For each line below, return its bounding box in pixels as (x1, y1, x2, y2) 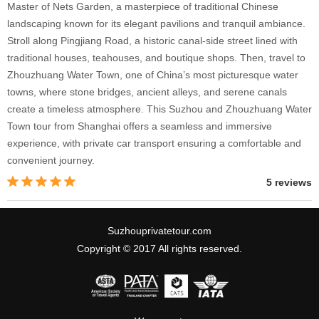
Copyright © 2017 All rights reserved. (77, 242, 242, 254)
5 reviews (266, 176, 312, 188)
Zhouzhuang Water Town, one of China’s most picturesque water (7, 68, 298, 80)
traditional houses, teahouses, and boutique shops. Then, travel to (7, 51, 305, 63)
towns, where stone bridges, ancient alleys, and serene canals (7, 85, 287, 98)
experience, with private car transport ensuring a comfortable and (7, 137, 301, 149)
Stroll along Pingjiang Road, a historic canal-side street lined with (7, 34, 298, 46)
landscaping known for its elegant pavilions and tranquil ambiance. (7, 17, 305, 29)
